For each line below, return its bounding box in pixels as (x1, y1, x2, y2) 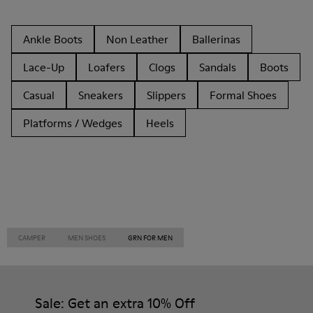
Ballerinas (192, 31, 240, 47)
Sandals (199, 59, 236, 75)
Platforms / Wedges (23, 115, 122, 131)
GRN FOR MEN (128, 233, 173, 242)
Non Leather (106, 31, 168, 47)
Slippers (147, 87, 186, 103)
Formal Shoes (210, 87, 277, 103)
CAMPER (18, 233, 45, 242)
